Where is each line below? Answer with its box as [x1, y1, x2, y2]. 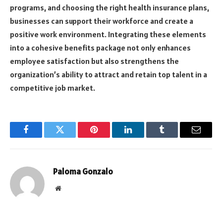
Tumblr [161, 132, 188, 142]
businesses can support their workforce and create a [10, 16, 193, 26]
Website [60, 184, 83, 192]
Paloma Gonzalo [53, 166, 113, 177]
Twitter [59, 132, 85, 142]
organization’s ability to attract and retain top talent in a [10, 69, 207, 80]
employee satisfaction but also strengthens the [10, 56, 179, 66]
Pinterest [93, 132, 125, 142]
